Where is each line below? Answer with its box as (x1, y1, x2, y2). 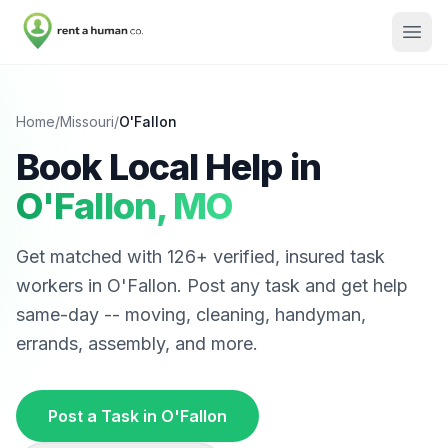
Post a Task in (48, 406, 161, 426)
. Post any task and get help (177, 275, 408, 296)
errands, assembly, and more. (16, 333, 258, 354)
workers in (16, 275, 107, 296)
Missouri (60, 113, 114, 130)
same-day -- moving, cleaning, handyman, (16, 304, 366, 325)
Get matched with (16, 246, 167, 267)
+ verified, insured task (196, 246, 385, 267)
